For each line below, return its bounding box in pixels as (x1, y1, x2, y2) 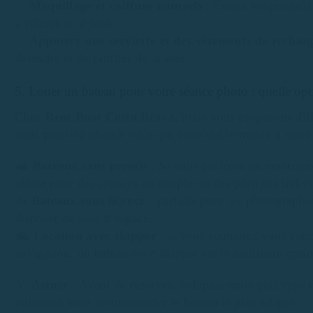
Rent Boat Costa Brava (45, 110, 175, 124)
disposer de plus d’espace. (15, 210, 153, 225)
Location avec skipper (33, 228, 156, 242)
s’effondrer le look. (15, 15, 117, 30)
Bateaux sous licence (31, 193, 146, 208)
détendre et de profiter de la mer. (15, 50, 189, 65)
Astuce (31, 277, 69, 291)
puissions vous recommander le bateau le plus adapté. (15, 294, 298, 309)
